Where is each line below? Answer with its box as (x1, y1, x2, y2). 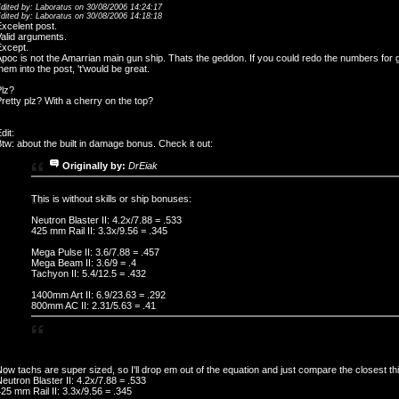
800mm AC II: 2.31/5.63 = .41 (31, 299, 156, 311)
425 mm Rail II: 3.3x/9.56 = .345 (31, 224, 167, 236)
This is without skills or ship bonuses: (31, 192, 191, 204)
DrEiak (128, 159, 158, 171)
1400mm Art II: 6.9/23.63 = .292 (31, 289, 166, 300)
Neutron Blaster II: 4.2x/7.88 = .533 (31, 214, 182, 225)
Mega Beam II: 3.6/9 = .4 (31, 256, 136, 268)
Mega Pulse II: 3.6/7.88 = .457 (31, 246, 159, 257)
